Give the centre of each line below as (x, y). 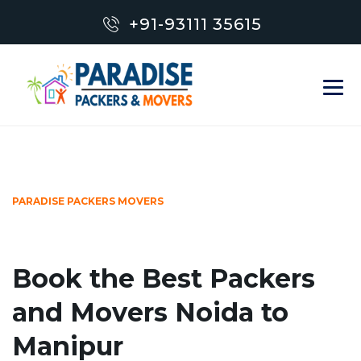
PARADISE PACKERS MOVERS (88, 201)
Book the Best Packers (164, 278)
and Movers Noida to (150, 312)
